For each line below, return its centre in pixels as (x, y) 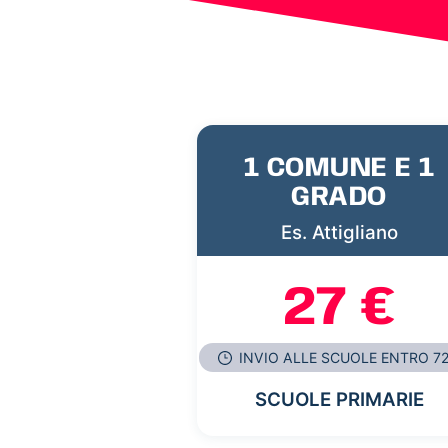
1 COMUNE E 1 (339, 168)
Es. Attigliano (339, 232)
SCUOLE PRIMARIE (339, 400)
